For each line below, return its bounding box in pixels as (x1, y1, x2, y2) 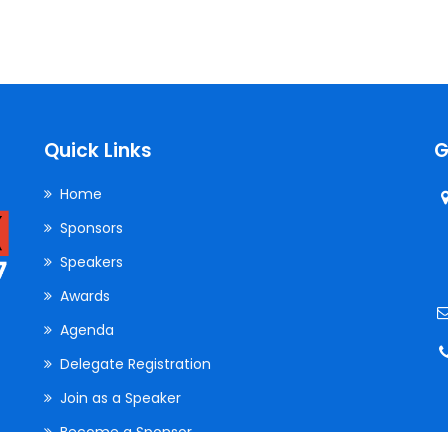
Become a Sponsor (60, 421, 192, 442)
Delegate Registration (60, 353, 211, 374)
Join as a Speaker (60, 387, 181, 408)
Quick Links (44, 136, 152, 164)
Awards (60, 285, 110, 306)
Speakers (60, 251, 123, 272)
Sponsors (60, 217, 123, 238)
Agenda (60, 319, 114, 340)
